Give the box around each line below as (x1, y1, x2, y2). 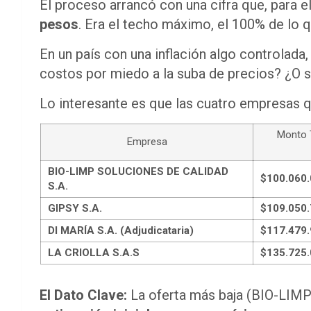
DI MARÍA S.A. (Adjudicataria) (48, 224, 194, 237)
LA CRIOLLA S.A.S (48, 246, 140, 259)
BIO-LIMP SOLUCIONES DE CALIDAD (48, 165, 228, 178)
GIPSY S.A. (48, 201, 102, 215)
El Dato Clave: (40, 286, 127, 303)
